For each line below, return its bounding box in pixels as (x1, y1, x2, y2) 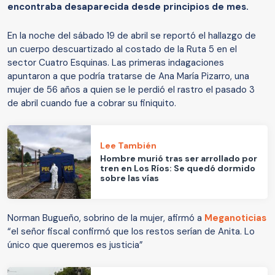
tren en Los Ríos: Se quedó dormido (100, 163, 256, 174)
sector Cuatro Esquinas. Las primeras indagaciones (7, 56, 224, 69)
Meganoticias (204, 211, 266, 224)
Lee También (100, 140, 157, 152)
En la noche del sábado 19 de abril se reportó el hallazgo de (7, 29, 256, 42)
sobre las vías (100, 172, 160, 184)
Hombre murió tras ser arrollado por (100, 153, 258, 165)
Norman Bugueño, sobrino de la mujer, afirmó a (7, 211, 204, 224)
